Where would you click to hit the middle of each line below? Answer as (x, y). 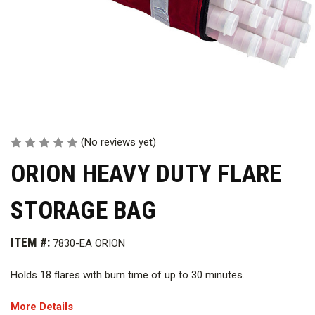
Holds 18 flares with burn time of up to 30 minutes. (128, 275)
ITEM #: (30, 242)
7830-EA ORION (89, 243)
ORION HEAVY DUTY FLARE (146, 174)
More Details (42, 307)
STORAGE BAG (83, 211)
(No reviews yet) (118, 142)
